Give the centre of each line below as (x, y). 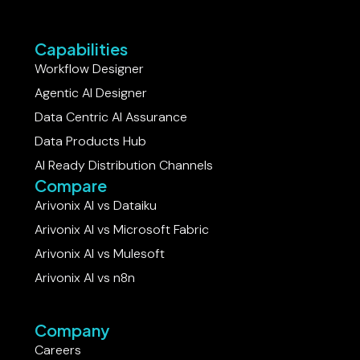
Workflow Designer (90, 97)
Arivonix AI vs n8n (85, 306)
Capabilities (82, 77)
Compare (71, 214)
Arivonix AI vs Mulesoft (100, 282)
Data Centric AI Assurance (111, 145)
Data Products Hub (91, 170)
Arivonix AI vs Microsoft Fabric (122, 258)
